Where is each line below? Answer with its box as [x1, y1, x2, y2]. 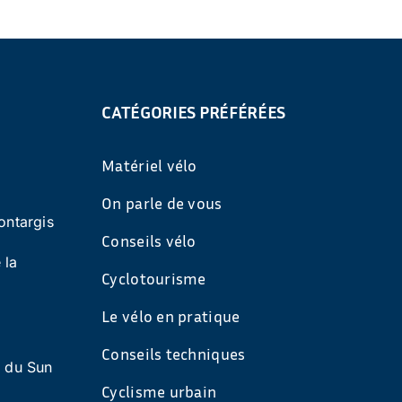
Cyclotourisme [101, 267, 206, 288]
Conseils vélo [101, 230, 197, 250]
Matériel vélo [101, 154, 197, 175]
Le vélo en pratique [101, 305, 240, 326]
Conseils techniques [101, 343, 246, 363]
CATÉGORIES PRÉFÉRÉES [101, 100, 286, 122]
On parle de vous [101, 192, 223, 213]
